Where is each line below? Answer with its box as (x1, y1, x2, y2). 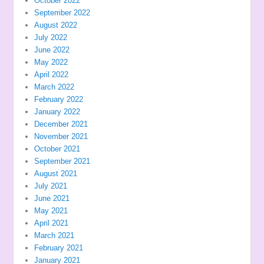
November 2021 (34, 131, 88, 141)
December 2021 (34, 119, 88, 128)
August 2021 (34, 169, 78, 178)
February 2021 (34, 243, 84, 252)
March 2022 (34, 82, 75, 91)
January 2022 (34, 107, 81, 116)
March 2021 (34, 230, 75, 240)
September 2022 (34, 8, 91, 17)
